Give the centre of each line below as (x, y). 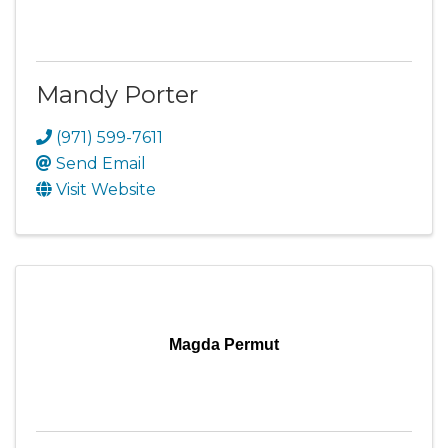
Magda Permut (224, 344)
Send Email (101, 163)
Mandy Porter (117, 94)
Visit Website (106, 189)
